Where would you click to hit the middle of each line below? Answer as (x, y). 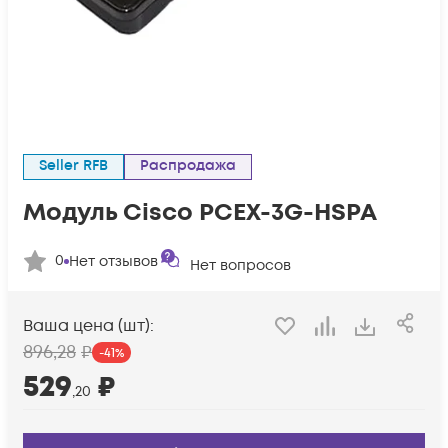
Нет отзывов (113, 261)
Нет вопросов (240, 265)
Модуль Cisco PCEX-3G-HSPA (200, 212)
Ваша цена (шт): (88, 326)
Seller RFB (77, 165)
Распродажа (192, 165)
